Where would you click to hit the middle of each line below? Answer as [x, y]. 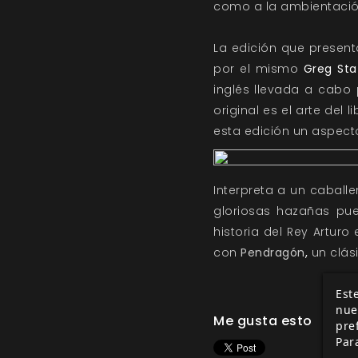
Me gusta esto [263, 321]
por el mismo [259, 69]
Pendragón [273, 253]
